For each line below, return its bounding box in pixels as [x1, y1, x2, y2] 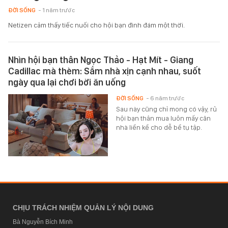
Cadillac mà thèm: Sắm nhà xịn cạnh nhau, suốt [8, 65, 201, 76]
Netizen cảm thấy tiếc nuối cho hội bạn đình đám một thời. [8, 20, 185, 29]
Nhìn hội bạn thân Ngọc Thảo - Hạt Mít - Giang [8, 54, 193, 65]
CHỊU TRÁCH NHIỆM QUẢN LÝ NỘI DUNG [13, 203, 154, 212]
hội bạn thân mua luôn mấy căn [116, 113, 211, 122]
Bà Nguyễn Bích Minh [13, 218, 73, 225]
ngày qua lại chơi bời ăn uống [8, 76, 126, 88]
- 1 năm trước [38, 6, 75, 14]
